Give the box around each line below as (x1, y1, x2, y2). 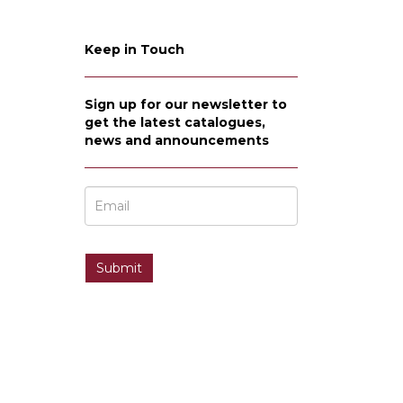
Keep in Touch (84, 40, 184, 58)
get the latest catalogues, (84, 113, 265, 130)
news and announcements (84, 131, 269, 148)
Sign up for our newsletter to (84, 95, 287, 112)
